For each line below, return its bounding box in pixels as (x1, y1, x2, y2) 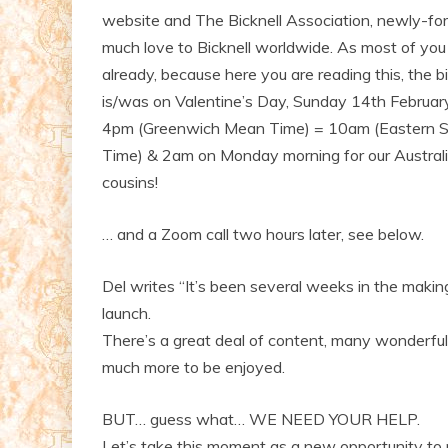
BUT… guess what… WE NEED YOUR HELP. (102, 408, 420, 429)
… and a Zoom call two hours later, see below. (102, 223, 424, 244)
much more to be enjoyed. (102, 356, 285, 377)
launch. (102, 302, 151, 323)
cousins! (102, 171, 158, 192)
